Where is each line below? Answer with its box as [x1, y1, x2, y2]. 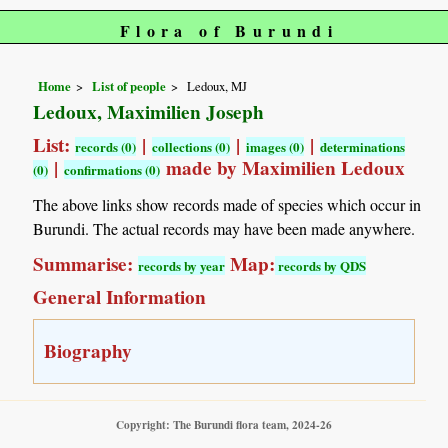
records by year [138, 255, 226, 275]
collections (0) [152, 136, 231, 156]
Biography [44, 336, 133, 365]
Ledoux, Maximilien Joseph [33, 97, 265, 126]
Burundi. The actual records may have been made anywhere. [33, 217, 416, 239]
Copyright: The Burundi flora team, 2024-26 [116, 415, 332, 433]
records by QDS [275, 255, 367, 275]
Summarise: [33, 249, 139, 278]
